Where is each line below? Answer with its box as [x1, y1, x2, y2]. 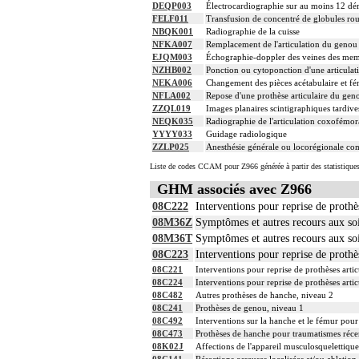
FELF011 [152, 14, 188, 24]
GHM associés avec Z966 [157, 180, 312, 197]
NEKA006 [152, 78, 192, 88]
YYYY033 [152, 129, 192, 139]
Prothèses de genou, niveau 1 [196, 302, 304, 313]
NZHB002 [152, 65, 192, 75]
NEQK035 [152, 116, 193, 127]
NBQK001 [152, 26, 193, 37]
